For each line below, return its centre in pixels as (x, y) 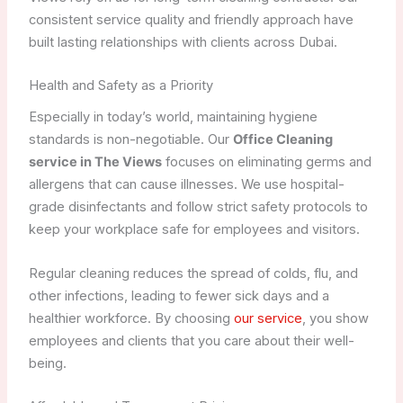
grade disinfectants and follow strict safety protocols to (198, 207)
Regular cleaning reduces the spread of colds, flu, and (193, 273)
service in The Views (95, 162)
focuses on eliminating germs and (266, 162)
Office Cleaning (282, 140)
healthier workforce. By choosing (131, 318)
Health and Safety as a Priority (121, 86)
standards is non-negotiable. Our (130, 140)
